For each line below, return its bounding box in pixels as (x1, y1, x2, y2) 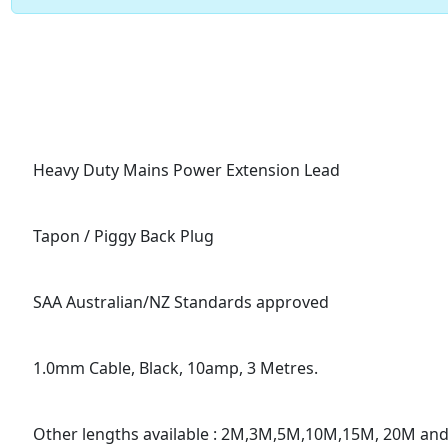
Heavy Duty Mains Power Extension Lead (32, 159, 340, 181)
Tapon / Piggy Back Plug (32, 225, 214, 247)
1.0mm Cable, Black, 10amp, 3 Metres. (32, 357, 318, 379)
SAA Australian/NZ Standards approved (32, 291, 329, 313)
